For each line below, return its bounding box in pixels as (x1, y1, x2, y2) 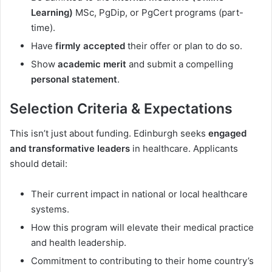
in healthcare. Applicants (130, 142, 238, 154)
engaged (208, 127, 246, 139)
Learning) (31, 7, 73, 19)
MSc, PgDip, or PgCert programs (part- (73, 7, 243, 19)
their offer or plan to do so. (125, 40, 242, 52)
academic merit (58, 58, 126, 70)
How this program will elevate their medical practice (31, 221, 254, 233)
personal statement (31, 73, 117, 86)
